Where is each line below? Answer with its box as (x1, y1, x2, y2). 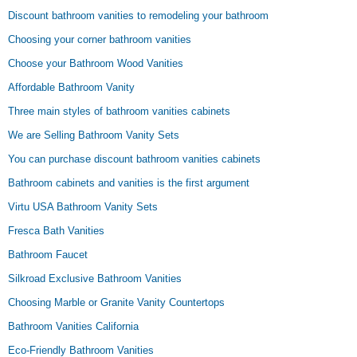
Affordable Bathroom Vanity (8, 81, 135, 93)
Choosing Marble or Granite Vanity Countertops (8, 296, 225, 308)
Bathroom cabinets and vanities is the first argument (8, 177, 249, 189)
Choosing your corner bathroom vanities (8, 33, 191, 45)
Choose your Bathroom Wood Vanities (8, 57, 183, 69)
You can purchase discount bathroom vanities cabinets (8, 153, 261, 165)
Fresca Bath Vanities (8, 225, 104, 237)
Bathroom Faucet (8, 249, 88, 261)
